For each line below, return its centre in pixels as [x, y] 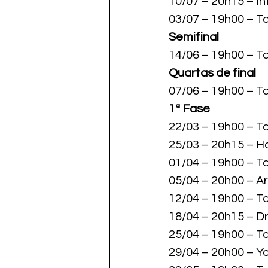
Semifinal [194, 37]
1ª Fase [189, 109]
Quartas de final [212, 73]
